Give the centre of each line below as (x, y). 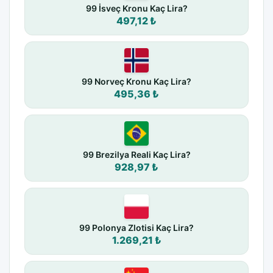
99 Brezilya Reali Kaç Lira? (136, 155)
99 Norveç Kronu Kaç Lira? (136, 82)
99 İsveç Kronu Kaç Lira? (136, 9)
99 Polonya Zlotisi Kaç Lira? (136, 228)
